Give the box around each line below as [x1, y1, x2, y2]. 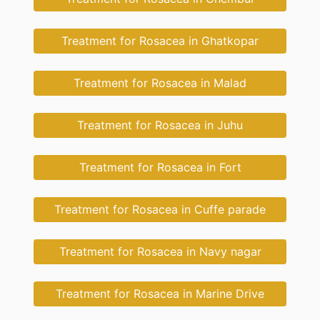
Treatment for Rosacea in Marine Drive [56, 286, 264, 301]
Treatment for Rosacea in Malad [74, 76, 246, 91]
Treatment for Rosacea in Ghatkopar [61, 34, 259, 49]
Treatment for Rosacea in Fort [79, 160, 241, 175]
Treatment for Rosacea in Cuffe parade [54, 202, 266, 217]
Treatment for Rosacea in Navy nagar [59, 244, 261, 259]
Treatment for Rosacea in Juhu [77, 118, 243, 133]
